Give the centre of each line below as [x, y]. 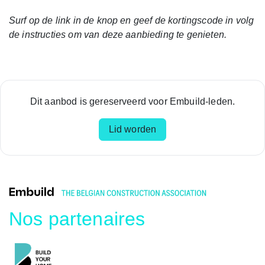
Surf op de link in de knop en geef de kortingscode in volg [132, 21]
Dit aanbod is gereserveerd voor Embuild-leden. [132, 102]
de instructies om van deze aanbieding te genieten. [118, 35]
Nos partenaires [77, 219]
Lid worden [132, 130]
